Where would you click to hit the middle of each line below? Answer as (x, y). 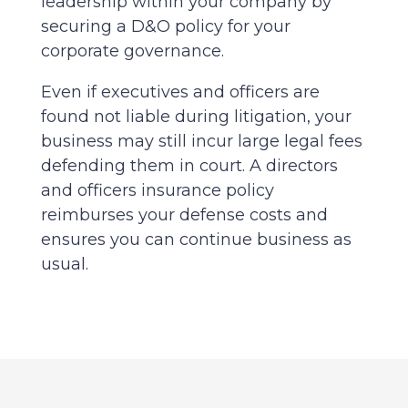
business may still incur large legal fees (201, 142)
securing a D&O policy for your (165, 27)
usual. (64, 265)
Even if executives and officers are (180, 92)
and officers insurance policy (157, 191)
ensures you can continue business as (196, 240)
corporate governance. (132, 51)
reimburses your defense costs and (184, 215)
